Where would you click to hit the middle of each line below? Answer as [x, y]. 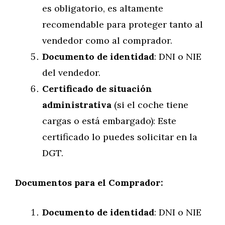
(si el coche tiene [150, 105]
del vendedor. [71, 73]
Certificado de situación [97, 89]
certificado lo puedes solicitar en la [120, 137]
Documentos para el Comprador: [89, 183]
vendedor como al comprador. [107, 40]
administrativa [77, 105]
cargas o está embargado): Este [109, 121]
